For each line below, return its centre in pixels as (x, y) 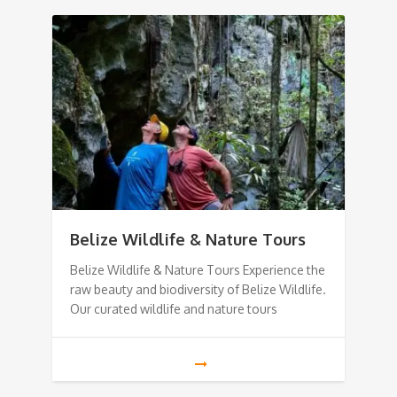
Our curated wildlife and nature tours (174, 309)
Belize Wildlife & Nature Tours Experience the (198, 270)
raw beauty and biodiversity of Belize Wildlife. (198, 290)
